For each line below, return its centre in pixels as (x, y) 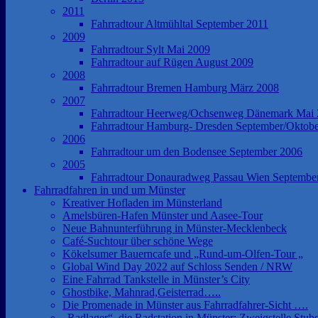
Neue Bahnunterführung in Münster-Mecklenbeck (175, 228)
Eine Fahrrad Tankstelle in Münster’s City (156, 279)
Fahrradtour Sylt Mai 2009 (150, 49)
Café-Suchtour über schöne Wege (138, 241)
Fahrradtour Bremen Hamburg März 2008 (185, 88)
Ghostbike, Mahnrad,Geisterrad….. (142, 292)
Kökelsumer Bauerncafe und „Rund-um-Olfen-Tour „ (183, 254)
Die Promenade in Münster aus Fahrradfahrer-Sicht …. (185, 305)
